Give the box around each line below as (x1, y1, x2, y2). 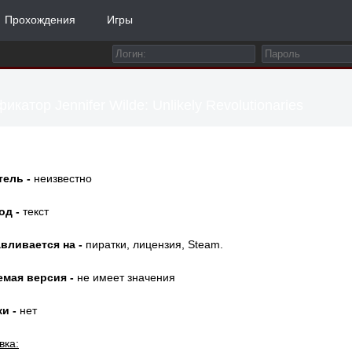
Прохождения (5, 13, 75, 26)
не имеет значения (74, 271, 175, 284)
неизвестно (31, 172, 92, 185)
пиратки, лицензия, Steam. (82, 238, 223, 251)
